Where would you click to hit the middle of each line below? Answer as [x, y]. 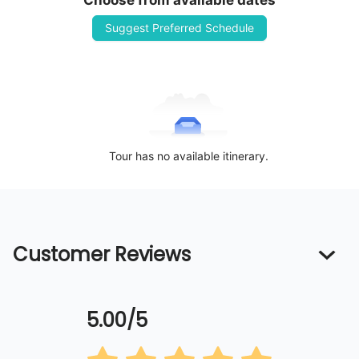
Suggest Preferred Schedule [179, 28]
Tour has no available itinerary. [188, 156]
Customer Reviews [102, 255]
